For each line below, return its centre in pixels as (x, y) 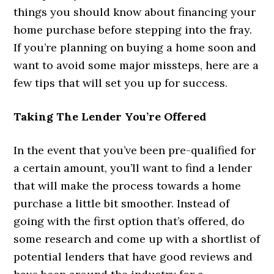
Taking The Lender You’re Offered (110, 116)
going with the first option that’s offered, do (129, 221)
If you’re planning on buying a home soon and (135, 47)
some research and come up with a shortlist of (137, 239)
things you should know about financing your (135, 12)
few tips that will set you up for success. (121, 83)
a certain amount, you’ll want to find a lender (133, 168)
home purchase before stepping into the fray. (133, 29)
